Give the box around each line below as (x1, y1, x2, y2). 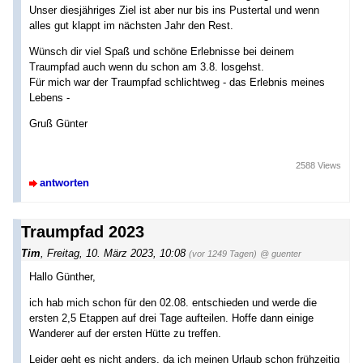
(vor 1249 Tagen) (189, 248, 257, 258)
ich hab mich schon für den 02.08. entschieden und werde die (29, 296, 317, 309)
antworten (40, 176, 89, 189)
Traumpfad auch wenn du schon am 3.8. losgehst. (29, 61, 264, 74)
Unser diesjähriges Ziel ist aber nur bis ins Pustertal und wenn (29, 4, 319, 17)
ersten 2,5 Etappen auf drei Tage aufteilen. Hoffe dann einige (29, 311, 314, 324)
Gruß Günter (29, 117, 88, 130)
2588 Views (296, 160, 341, 170)
